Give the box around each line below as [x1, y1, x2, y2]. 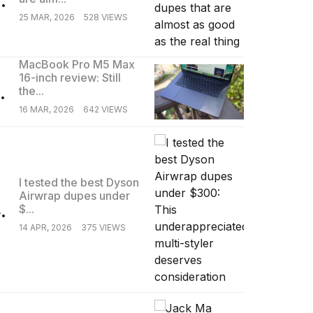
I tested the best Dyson [18, 175, 139, 189]
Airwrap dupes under [18, 188, 130, 203]
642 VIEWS [82, 103, 128, 115]
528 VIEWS [83, 11, 128, 22]
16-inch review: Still [18, 70, 121, 85]
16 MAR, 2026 [18, 103, 74, 115]
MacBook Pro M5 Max [18, 57, 135, 71]
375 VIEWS [80, 221, 126, 233]
